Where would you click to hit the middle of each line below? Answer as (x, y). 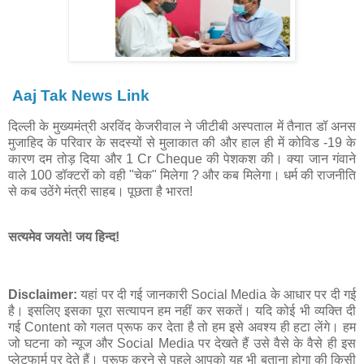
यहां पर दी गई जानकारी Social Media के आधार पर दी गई (219, 295)
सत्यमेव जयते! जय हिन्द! (64, 236)
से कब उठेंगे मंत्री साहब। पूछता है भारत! (100, 191)
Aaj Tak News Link (79, 96)
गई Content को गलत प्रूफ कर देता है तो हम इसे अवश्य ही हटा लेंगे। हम (182, 327)
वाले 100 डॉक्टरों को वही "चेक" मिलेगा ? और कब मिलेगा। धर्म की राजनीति (182, 175)
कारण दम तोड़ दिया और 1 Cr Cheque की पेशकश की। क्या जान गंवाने (182, 158)
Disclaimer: (45, 295)
